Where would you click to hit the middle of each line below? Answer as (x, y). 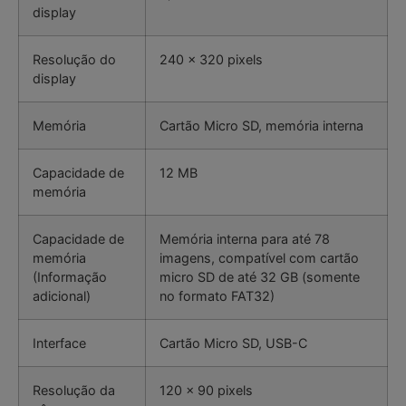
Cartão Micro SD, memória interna (261, 126)
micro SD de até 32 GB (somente (260, 277)
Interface (59, 343)
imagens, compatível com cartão (259, 258)
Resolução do (74, 60)
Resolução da (74, 391)
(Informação (70, 277)
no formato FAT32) (217, 296)
